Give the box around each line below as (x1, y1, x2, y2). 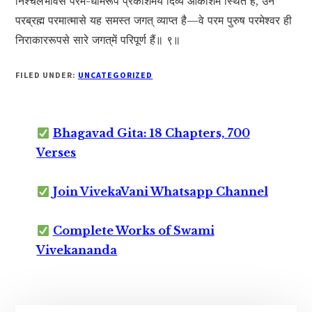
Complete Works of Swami (52, 224, 214, 238)
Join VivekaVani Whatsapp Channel (52, 185, 268, 199)
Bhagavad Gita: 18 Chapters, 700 (52, 126, 250, 141)
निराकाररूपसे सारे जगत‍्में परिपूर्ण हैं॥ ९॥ (15, 33, 181, 47)
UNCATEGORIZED (77, 70, 153, 81)
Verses (36, 146, 77, 160)
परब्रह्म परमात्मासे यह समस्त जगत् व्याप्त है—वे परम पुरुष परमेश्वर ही (15, 13, 292, 28)
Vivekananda (36, 243, 118, 258)
